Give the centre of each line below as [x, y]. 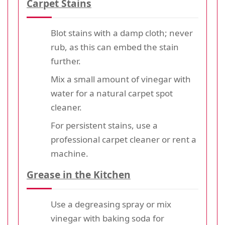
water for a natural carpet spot [112, 93]
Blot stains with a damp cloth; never [122, 33]
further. [66, 61]
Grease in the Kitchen [79, 174]
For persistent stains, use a [104, 125]
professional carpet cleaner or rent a [124, 139]
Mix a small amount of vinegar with [121, 79]
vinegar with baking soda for [107, 218]
